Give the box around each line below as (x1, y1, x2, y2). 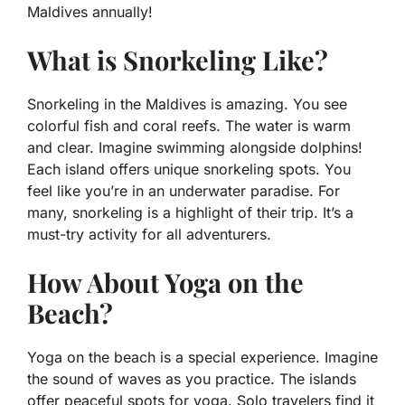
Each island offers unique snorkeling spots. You (27, 160, 351, 179)
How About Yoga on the (27, 265, 304, 300)
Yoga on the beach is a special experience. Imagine (27, 348, 378, 367)
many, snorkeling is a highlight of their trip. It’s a (27, 203, 353, 222)
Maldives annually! (27, 3, 153, 22)
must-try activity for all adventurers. (27, 225, 271, 244)
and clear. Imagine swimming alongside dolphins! (27, 138, 363, 157)
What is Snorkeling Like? (27, 42, 328, 78)
